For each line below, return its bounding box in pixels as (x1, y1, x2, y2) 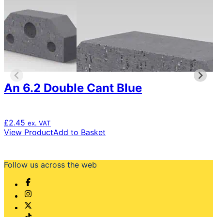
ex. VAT (28, 119, 51, 127)
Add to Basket (53, 127, 106, 138)
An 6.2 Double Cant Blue (4, 81, 142, 95)
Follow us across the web (4, 160, 97, 170)
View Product (4, 127, 53, 138)
